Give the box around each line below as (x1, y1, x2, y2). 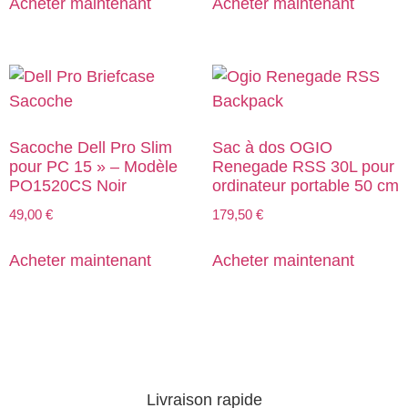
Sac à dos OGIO (211, 138, 332, 158)
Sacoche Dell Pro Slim (9, 138, 172, 158)
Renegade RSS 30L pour (211, 158, 394, 177)
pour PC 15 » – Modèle (9, 158, 178, 177)
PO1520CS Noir (9, 177, 127, 196)
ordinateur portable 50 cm (211, 177, 399, 196)
